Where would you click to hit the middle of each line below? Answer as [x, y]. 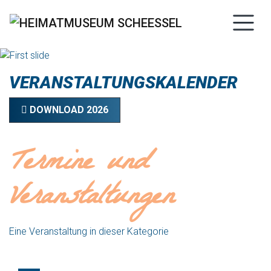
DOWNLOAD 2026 [68, 110]
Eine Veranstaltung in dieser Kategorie [89, 231]
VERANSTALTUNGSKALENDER [123, 83]
